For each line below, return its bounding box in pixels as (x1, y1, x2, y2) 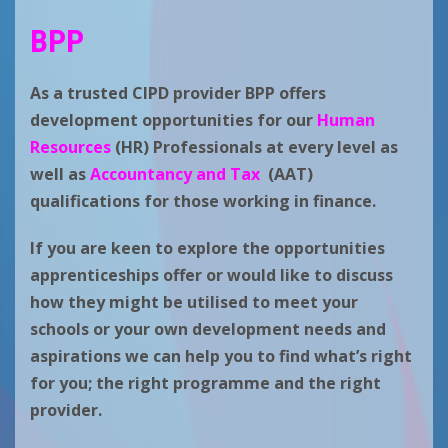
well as (30, 163, 90, 186)
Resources (30, 136, 115, 159)
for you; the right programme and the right (30, 372, 381, 395)
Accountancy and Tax (90, 163, 264, 186)
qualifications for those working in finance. (30, 190, 376, 213)
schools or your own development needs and (30, 318, 386, 341)
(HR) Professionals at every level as (115, 136, 398, 159)
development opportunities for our (30, 109, 317, 132)
